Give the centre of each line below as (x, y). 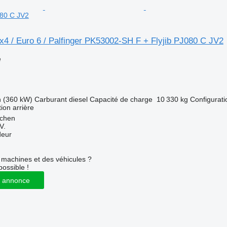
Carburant (50, 99)
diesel (78, 99)
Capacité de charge (121, 99)
